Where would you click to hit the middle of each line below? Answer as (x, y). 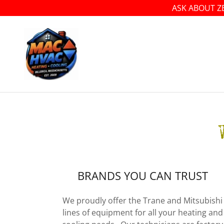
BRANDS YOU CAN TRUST (142, 175)
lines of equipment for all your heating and (142, 212)
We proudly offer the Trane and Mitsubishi (143, 200)
